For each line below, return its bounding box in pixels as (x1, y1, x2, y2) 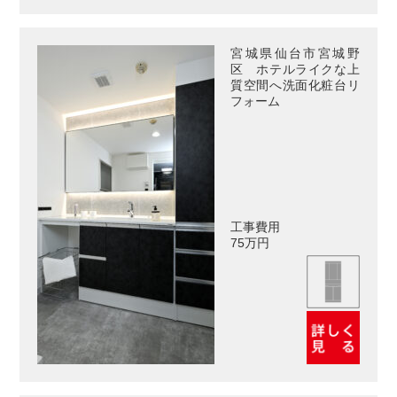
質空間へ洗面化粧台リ (230, 77, 360, 92)
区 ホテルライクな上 (230, 61, 360, 76)
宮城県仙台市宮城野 (230, 45, 360, 60)
